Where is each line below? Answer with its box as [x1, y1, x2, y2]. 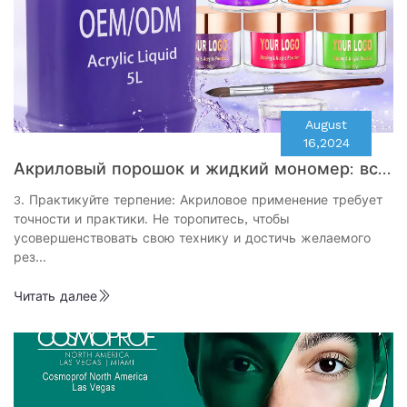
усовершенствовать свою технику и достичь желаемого [14, 230, 371, 245]
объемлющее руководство [14, 180, 235, 200]
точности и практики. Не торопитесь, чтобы [14, 211, 290, 226]
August [305, 116, 347, 132]
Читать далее [14, 288, 97, 303]
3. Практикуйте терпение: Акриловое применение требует [14, 192, 382, 207]
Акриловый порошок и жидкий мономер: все [14, 158, 388, 178]
